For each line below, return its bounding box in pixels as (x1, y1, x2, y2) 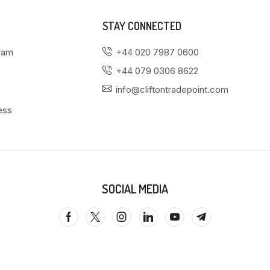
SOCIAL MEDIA (101, 181, 168, 197)
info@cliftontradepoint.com (116, 84, 229, 96)
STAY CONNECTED (102, 19, 182, 33)
